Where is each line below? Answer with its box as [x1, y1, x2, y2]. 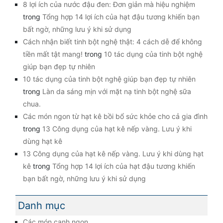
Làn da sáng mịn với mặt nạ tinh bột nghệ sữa [42, 87, 191, 96]
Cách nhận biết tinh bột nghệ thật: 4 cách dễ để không [23, 37, 202, 46]
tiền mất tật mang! [23, 50, 83, 59]
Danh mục [18, 199, 65, 212]
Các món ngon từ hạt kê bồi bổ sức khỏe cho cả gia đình [23, 112, 208, 121]
